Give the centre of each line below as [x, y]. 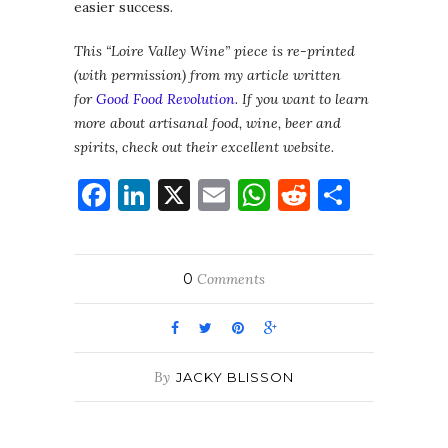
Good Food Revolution [165, 98]
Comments [229, 278]
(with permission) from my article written [207, 74]
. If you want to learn [302, 98]
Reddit [359, 194]
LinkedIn [215, 194]
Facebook [179, 194]
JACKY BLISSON [235, 376]
